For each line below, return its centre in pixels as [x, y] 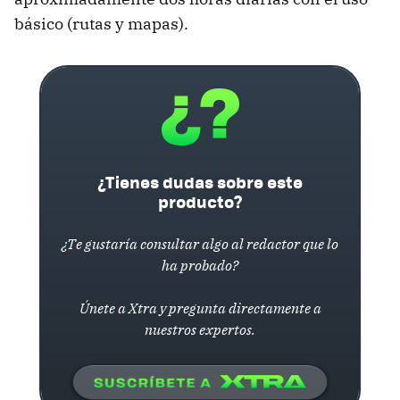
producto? [200, 201]
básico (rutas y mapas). [101, 23]
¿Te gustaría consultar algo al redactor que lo [200, 243]
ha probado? [200, 265]
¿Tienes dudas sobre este [200, 181]
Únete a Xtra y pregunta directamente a [200, 308]
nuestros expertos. [200, 329]
